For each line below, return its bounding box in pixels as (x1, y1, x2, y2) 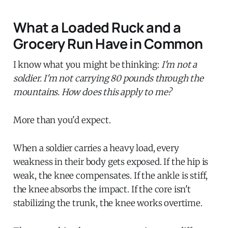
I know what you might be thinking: (13, 59, 161, 70)
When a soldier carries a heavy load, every (13, 142, 179, 154)
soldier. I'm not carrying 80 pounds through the (13, 72, 204, 84)
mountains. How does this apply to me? (13, 86, 172, 98)
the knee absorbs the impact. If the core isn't (13, 183, 191, 195)
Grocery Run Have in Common (13, 34, 203, 53)
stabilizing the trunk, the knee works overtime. (13, 197, 203, 209)
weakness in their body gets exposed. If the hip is (13, 156, 209, 167)
